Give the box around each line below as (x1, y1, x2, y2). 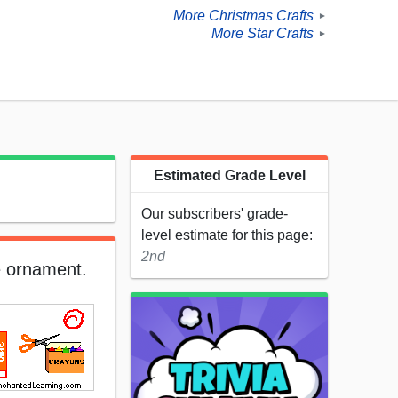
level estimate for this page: (141, 227, 313, 243)
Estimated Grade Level (153, 168, 306, 184)
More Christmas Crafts (173, 8, 314, 24)
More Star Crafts (211, 26, 314, 42)
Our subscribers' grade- (141, 206, 288, 222)
